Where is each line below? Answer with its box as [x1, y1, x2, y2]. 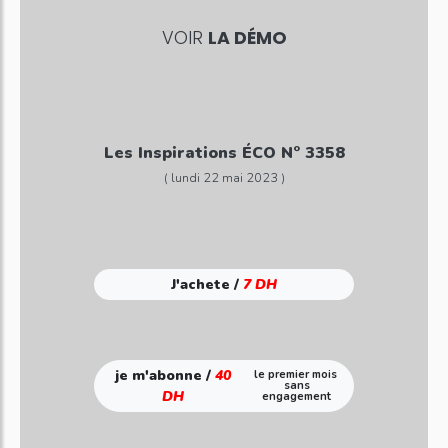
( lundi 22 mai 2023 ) [163, 168, 285, 187]
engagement [262, 389, 332, 404]
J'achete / [171, 274, 243, 294]
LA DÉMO [207, 25, 287, 50]
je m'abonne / [115, 365, 216, 385]
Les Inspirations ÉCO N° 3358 [103, 141, 345, 164]
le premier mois [253, 367, 340, 382]
